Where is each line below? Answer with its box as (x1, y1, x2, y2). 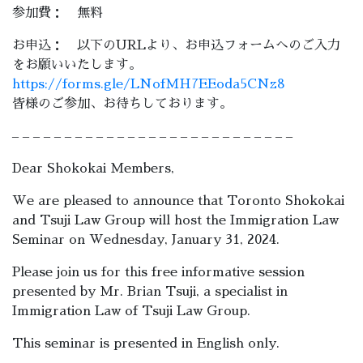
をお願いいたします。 (12, 58, 142, 71)
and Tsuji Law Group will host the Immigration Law (12, 214, 339, 227)
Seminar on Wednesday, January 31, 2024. (12, 233, 280, 246)
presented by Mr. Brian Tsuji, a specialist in (12, 285, 288, 298)
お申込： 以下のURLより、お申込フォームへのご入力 (12, 39, 340, 52)
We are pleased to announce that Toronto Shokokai (12, 194, 344, 207)
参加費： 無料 (12, 6, 103, 19)
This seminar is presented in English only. (12, 337, 280, 350)
